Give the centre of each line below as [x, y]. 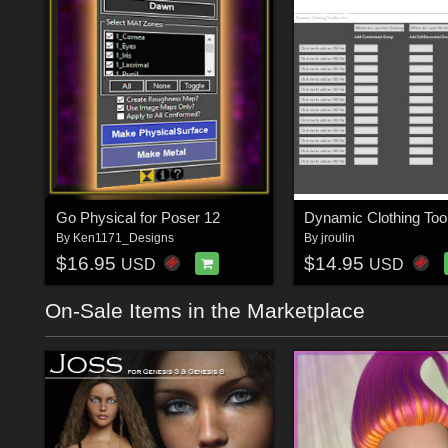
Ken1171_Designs [123, 237]
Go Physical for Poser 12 [137, 217]
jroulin [338, 237]
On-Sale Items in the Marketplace [205, 311]
